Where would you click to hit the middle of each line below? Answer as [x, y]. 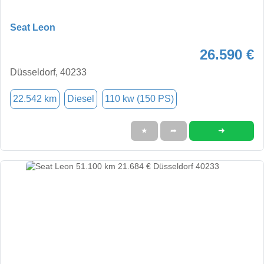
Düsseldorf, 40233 [48, 72]
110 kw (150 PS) [139, 98]
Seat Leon [33, 27]
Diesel [81, 98]
